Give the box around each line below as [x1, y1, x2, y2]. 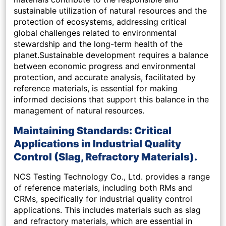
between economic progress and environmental [14, 61, 196, 72]
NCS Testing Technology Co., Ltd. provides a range [14, 172, 210, 182]
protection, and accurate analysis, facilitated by [14, 72, 196, 83]
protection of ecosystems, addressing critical [14, 17, 187, 27]
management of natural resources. [14, 105, 144, 116]
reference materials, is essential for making [14, 83, 178, 94]
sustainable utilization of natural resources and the [14, 6, 207, 16]
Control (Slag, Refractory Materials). [14, 151, 197, 163]
